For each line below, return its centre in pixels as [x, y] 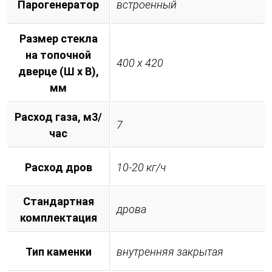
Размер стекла [58, 38]
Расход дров [58, 167]
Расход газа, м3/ [58, 117]
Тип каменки [58, 251]
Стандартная [58, 201]
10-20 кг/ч [141, 167]
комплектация [58, 217]
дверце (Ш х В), [58, 71]
